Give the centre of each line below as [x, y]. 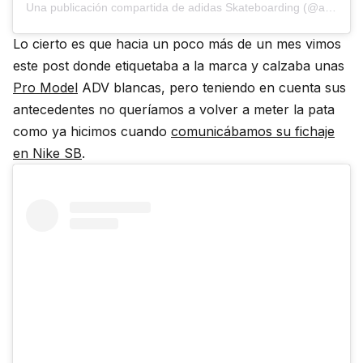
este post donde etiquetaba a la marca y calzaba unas [179, 66]
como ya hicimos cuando [92, 131]
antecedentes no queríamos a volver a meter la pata [174, 109]
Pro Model [45, 88]
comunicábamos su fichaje [253, 131]
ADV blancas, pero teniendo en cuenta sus [212, 88]
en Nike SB [47, 153]
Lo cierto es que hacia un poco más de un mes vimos [177, 44]
